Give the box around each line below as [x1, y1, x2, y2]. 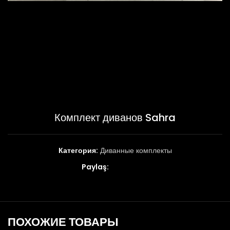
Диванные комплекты [100, 145, 172, 156]
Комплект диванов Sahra [54, 110, 176, 125]
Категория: [58, 145, 98, 156]
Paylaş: [82, 161, 109, 172]
